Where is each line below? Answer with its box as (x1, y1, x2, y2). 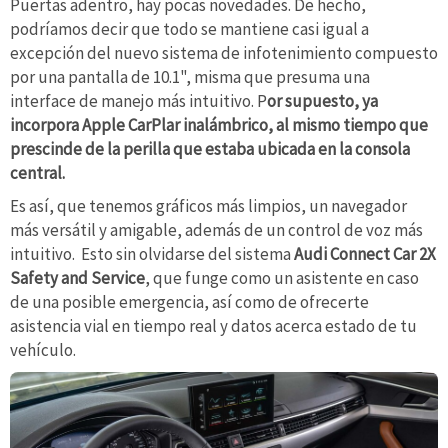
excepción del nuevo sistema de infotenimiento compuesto (10, 41, 438, 64)
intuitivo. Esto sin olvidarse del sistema (10, 243, 294, 266)
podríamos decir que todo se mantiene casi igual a (10, 17, 369, 40)
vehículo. (10, 339, 76, 362)
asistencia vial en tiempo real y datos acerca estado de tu (10, 315, 417, 338)
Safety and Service (10, 267, 145, 290)
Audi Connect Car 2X (294, 243, 436, 266)
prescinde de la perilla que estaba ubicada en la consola (10, 137, 410, 160)
